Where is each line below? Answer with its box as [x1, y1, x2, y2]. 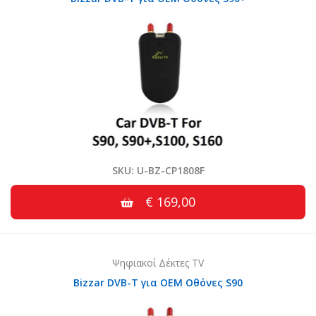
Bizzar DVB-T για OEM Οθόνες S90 [73, 276, 243, 290]
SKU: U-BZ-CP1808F [111, 164, 205, 178]
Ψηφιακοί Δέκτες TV [112, 256, 204, 270]
